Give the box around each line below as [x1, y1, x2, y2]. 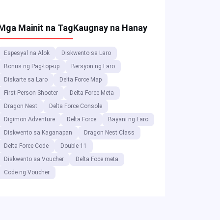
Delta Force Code [4, 142, 49, 150]
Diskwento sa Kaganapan [4, 129, 72, 137]
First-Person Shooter [4, 89, 58, 97]
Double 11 [60, 142, 87, 150]
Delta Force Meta [70, 89, 114, 97]
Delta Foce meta [76, 156, 118, 163]
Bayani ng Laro [108, 116, 148, 123]
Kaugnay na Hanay [73, 23, 147, 33]
